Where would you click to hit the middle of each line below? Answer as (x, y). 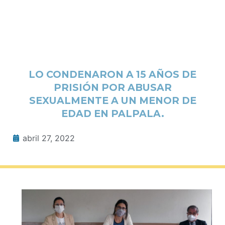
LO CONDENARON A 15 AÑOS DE (113, 74)
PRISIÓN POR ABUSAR (113, 87)
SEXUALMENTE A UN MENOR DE (113, 100)
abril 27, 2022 (49, 138)
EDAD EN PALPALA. (113, 113)
